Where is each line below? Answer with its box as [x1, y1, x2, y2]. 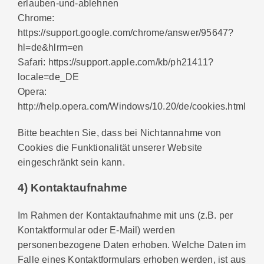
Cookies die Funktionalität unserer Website [18, 142, 203, 153]
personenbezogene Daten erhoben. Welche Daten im [18, 239, 246, 250]
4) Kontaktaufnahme [18, 181, 127, 194]
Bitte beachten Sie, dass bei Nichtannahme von [18, 127, 222, 138]
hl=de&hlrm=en [18, 42, 84, 53]
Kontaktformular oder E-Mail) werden [18, 224, 175, 235]
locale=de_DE [18, 71, 80, 82]
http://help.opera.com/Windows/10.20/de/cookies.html [18, 101, 246, 112]
